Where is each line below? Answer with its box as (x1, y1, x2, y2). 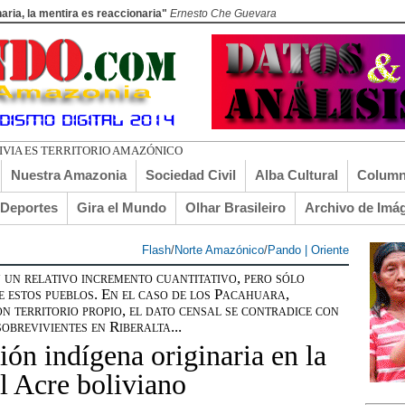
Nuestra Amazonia (11, 167, 127, 183)
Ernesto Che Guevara (170, 7, 277, 20)
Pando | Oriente (268, 243, 349, 257)
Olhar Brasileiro (185, 200, 286, 215)
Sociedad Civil (146, 167, 236, 183)
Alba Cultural (255, 167, 338, 183)
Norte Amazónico (174, 243, 264, 257)
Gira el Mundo (77, 200, 166, 215)
